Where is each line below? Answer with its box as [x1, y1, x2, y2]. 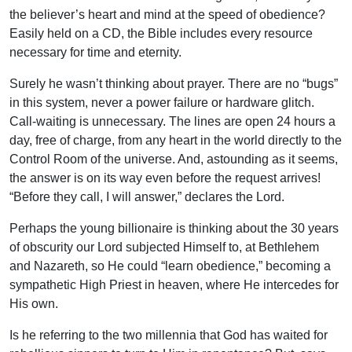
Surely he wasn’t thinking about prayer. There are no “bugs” [9, 77, 338, 91]
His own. [9, 297, 58, 311]
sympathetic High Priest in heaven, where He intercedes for [9, 278, 339, 292]
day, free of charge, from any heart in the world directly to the [9, 134, 342, 148]
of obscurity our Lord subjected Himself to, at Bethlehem [9, 240, 319, 255]
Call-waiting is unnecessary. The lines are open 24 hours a [9, 115, 335, 129]
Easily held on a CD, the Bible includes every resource [9, 27, 313, 41]
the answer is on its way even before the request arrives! [9, 171, 321, 185]
